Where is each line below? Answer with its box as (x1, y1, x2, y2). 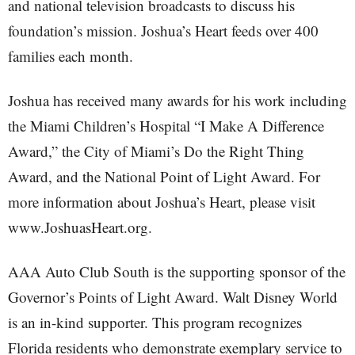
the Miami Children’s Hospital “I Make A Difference (8, 116, 324, 136)
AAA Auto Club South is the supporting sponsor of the (8, 261, 345, 281)
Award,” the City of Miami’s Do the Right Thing (8, 141, 304, 161)
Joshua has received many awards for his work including (8, 90, 347, 110)
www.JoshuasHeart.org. (8, 217, 152, 237)
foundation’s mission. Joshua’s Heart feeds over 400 (8, 21, 319, 40)
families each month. (8, 46, 133, 66)
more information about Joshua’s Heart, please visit (8, 192, 315, 212)
